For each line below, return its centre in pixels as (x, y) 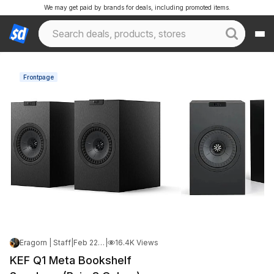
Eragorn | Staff (45, 243)
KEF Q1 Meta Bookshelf (71, 260)
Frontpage (39, 77)
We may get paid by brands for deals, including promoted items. (137, 7)
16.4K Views (137, 243)
